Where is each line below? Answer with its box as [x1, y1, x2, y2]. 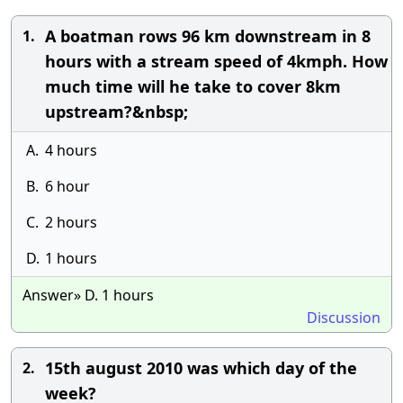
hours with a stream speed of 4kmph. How [45, 50, 388, 72]
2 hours [45, 212, 97, 232]
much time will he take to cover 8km [45, 76, 341, 97]
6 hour [45, 176, 90, 196]
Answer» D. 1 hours [22, 285, 154, 305]
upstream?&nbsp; [45, 101, 188, 122]
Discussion [307, 308, 381, 327]
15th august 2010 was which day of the [45, 357, 357, 379]
